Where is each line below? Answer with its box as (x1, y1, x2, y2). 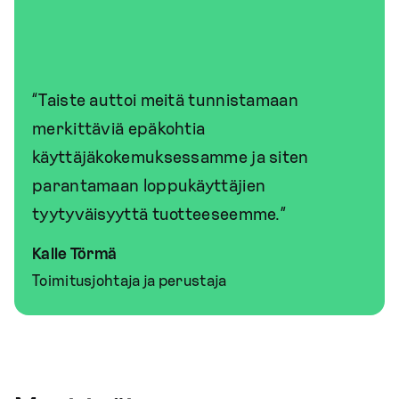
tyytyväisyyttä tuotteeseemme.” (32, 205, 286, 224)
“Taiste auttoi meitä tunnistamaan (32, 91, 298, 110)
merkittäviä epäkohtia (32, 119, 206, 138)
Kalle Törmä (32, 246, 118, 263)
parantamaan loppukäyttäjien (32, 176, 266, 195)
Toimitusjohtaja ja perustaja (32, 273, 227, 289)
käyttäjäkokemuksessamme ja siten (32, 148, 309, 167)
